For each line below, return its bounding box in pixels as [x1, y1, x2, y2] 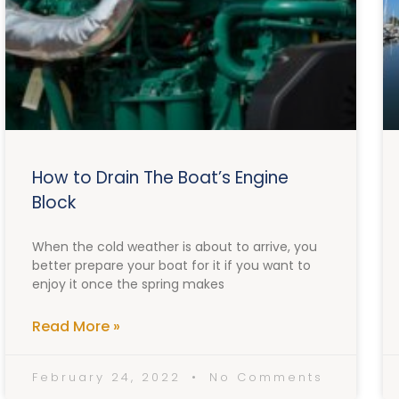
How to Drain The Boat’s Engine [32, 166, 289, 191]
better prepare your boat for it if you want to [32, 256, 311, 275]
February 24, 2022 [32, 369, 187, 387]
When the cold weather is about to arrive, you [32, 238, 317, 256]
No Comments [203, 369, 323, 387]
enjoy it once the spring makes [32, 275, 224, 294]
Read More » [32, 316, 120, 338]
